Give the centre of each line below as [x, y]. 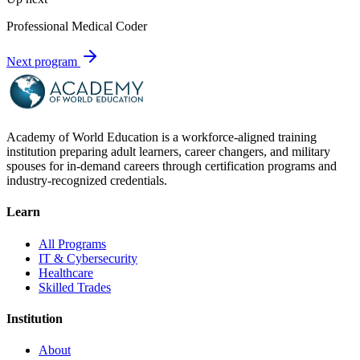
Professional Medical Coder [77, 27]
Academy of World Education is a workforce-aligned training [162, 137]
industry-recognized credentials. [87, 181]
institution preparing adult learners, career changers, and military [168, 152]
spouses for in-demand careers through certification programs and [172, 166]
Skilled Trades [75, 287]
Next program [43, 62]
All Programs [72, 243]
